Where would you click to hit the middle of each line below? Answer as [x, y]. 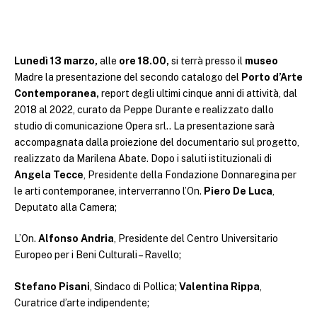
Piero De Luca [238, 191]
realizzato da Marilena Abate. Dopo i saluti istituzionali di [143, 158]
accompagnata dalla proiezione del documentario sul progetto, [157, 142]
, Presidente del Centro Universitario [196, 239]
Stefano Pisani [52, 286]
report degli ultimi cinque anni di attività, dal [199, 93]
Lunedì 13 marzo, [57, 60]
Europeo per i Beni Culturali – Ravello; [99, 255]
